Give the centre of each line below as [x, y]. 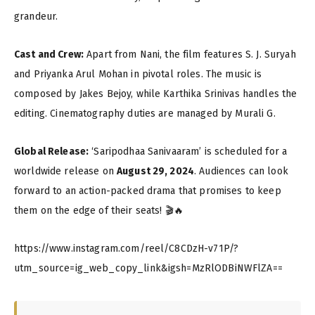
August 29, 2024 [155, 172]
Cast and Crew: [49, 55]
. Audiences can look [241, 172]
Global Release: [52, 152]
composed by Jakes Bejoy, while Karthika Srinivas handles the [156, 94]
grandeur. [36, 17]
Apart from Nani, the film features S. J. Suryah [189, 55]
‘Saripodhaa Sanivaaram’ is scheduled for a [188, 152]
